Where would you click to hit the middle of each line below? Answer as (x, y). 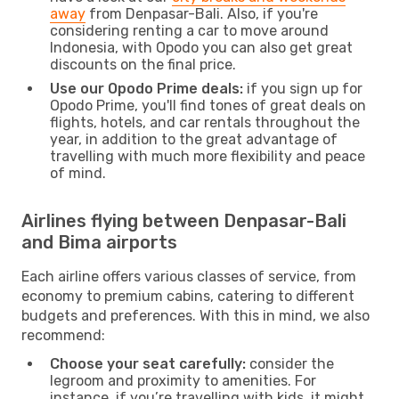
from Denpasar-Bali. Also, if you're (202, 13)
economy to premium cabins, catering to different (188, 296)
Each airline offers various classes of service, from (189, 276)
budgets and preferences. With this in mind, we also (195, 315)
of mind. (78, 173)
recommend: (63, 335)
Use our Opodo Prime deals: (147, 88)
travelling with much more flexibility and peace (208, 156)
